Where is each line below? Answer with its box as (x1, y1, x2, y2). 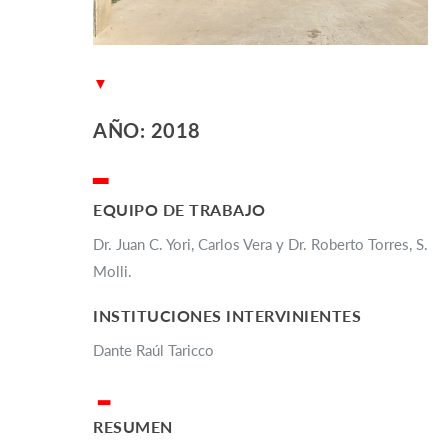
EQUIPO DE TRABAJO (93, 199, 266, 219)
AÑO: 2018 (93, 117, 201, 142)
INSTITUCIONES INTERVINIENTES (93, 305, 361, 325)
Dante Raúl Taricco (93, 340, 214, 359)
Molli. (93, 261, 132, 280)
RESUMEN (93, 416, 173, 436)
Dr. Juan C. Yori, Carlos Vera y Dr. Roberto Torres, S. (93, 234, 428, 253)
